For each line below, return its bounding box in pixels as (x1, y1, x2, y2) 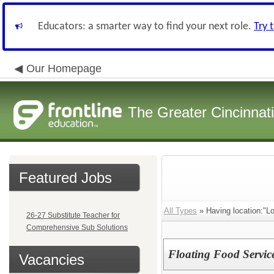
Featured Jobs (19, 169, 112, 186)
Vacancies (19, 251, 84, 268)
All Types (164, 206, 197, 215)
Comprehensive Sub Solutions (26, 223, 128, 232)
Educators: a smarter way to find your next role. (38, 21, 254, 32)
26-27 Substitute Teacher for (26, 211, 120, 220)
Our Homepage (26, 62, 102, 75)
